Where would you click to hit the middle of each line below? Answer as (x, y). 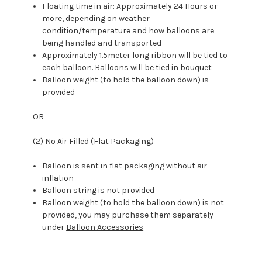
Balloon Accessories (105, 227)
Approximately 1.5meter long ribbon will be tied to (135, 56)
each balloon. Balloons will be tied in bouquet (127, 68)
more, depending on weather (96, 19)
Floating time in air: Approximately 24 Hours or (130, 6)
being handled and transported (102, 43)
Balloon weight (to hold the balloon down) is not (133, 203)
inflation (58, 178)
